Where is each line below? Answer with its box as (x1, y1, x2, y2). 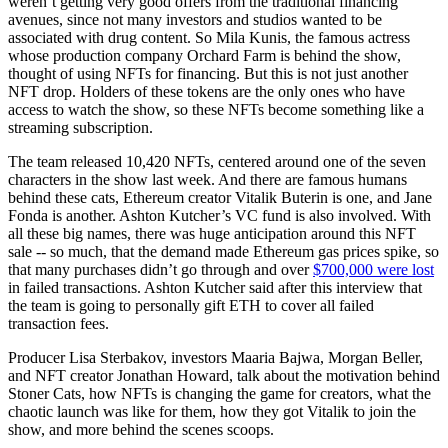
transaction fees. (8, 315, 109, 333)
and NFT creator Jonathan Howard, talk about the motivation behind (8, 367, 440, 385)
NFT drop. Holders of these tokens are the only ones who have (8, 83, 405, 101)
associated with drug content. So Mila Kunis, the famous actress (8, 29, 410, 47)
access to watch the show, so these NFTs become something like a (8, 101, 424, 119)
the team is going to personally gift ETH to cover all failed (8, 297, 374, 315)
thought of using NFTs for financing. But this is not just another (8, 65, 408, 83)
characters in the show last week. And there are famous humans (8, 171, 407, 189)
